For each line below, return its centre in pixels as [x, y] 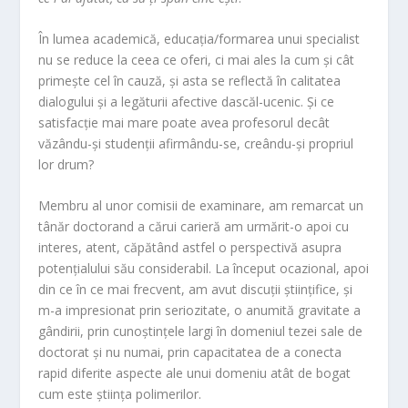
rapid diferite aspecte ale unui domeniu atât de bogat [195, 373]
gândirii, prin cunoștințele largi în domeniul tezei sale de [201, 331]
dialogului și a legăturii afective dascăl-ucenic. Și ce [187, 102]
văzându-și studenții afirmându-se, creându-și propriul [196, 144]
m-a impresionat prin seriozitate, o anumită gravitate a [200, 311]
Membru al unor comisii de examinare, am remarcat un [201, 206]
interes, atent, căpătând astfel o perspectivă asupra [190, 248]
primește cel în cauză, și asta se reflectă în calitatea [190, 81]
